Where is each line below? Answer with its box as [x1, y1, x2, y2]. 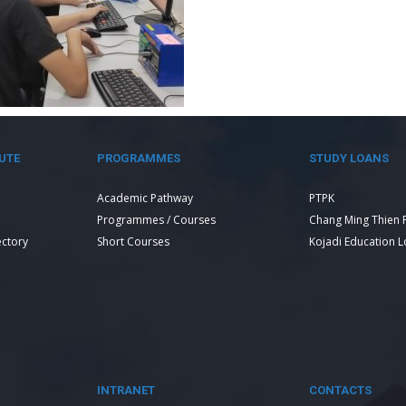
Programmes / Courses [97, 212, 216, 227]
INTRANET [97, 383, 155, 397]
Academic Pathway [97, 190, 193, 206]
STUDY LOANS [309, 151, 389, 165]
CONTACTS [309, 383, 372, 397]
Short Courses [97, 234, 169, 249]
